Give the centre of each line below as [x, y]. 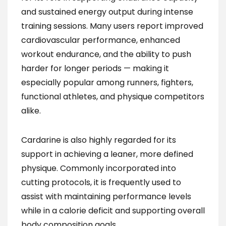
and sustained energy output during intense [107, 12]
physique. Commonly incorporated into [99, 168]
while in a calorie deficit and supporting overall [113, 211]
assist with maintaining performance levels [106, 196]
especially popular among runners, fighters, [107, 82]
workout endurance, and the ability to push [106, 54]
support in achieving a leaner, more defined [107, 154]
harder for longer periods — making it [95, 68]
